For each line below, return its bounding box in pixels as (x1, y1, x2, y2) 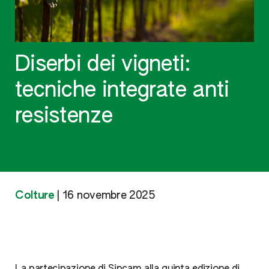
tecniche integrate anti (15, 80, 229, 101)
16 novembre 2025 (62, 190, 156, 201)
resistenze (15, 106, 112, 127)
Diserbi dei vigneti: (15, 54, 191, 76)
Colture (15, 190, 55, 201)
